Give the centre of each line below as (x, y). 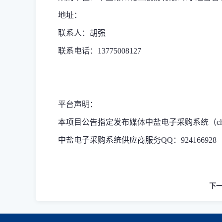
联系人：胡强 (82, 33)
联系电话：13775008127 (100, 51)
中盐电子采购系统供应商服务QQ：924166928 (137, 140)
